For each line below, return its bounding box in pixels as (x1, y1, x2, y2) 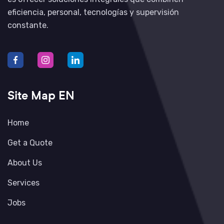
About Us (7, 158, 42, 167)
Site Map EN (7, 87, 74, 103)
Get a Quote (7, 138, 52, 147)
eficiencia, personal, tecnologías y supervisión (7, 7, 179, 17)
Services (7, 178, 39, 187)
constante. (7, 20, 48, 30)
